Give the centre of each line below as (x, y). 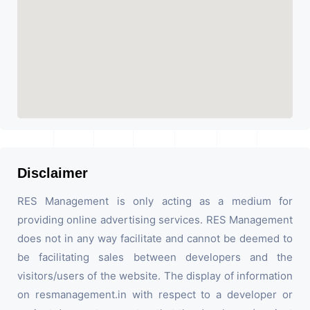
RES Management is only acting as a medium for (155, 201)
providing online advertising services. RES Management (155, 219)
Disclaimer (53, 173)
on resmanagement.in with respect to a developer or (155, 294)
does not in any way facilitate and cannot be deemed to (155, 238)
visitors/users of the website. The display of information (155, 275)
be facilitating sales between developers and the (155, 257)
